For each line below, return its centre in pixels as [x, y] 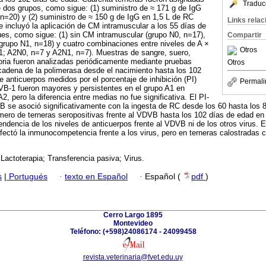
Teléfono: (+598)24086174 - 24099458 [133, 231]
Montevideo [133, 223]
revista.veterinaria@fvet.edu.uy [133, 257]
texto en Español [96, 176]
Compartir [245, 35]
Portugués [27, 176]
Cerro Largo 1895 [133, 215]
